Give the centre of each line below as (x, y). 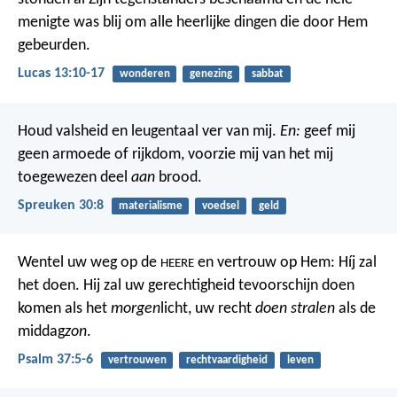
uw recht (223, 308)
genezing (210, 74)
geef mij (328, 131)
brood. (179, 177)
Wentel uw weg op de (89, 262)
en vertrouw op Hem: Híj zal (285, 262)
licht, (176, 308)
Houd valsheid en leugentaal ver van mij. (147, 131)
